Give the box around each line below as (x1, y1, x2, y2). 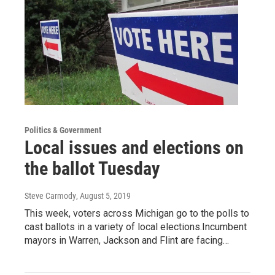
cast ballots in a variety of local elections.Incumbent (25, 221, 247, 233)
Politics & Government (25, 125, 101, 136)
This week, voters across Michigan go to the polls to (25, 207, 249, 220)
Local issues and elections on (25, 137, 244, 159)
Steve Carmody (25, 191, 76, 201)
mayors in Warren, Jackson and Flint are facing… (25, 234, 229, 247)
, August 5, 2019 (76, 191, 131, 201)
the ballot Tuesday (25, 158, 160, 180)
